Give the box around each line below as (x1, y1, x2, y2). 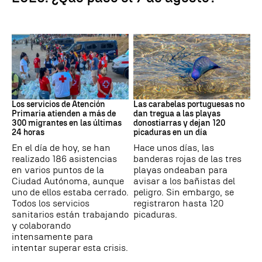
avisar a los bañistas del (133, 175, 235, 187)
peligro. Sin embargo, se (133, 187, 234, 198)
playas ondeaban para (133, 164, 227, 176)
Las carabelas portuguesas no (133, 99, 244, 110)
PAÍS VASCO (133, 87, 173, 95)
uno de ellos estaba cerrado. (12, 187, 129, 198)
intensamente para (12, 231, 93, 243)
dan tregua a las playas (133, 109, 220, 119)
